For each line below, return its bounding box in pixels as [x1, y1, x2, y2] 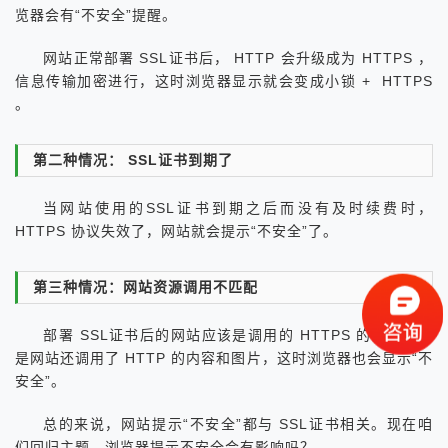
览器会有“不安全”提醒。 [15, 6, 178, 23]
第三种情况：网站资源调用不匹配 [33, 278, 259, 295]
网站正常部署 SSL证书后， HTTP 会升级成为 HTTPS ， [43, 49, 433, 66]
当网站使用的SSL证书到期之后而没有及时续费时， [43, 199, 433, 216]
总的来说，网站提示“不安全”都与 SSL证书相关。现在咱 [43, 415, 433, 432]
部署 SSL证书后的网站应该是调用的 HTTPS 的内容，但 [43, 326, 433, 343]
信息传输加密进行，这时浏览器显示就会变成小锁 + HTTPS [15, 72, 433, 89]
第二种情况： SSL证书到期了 [33, 151, 234, 168]
